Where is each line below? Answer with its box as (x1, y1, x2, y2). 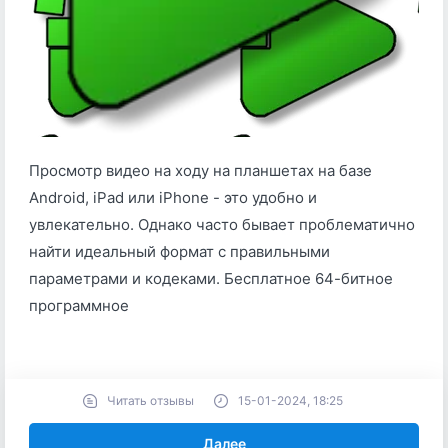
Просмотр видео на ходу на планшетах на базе (29, 161, 372, 180)
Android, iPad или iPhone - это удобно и (29, 188, 317, 207)
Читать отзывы (106, 393, 194, 408)
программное (29, 296, 129, 315)
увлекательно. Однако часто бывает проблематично (29, 215, 415, 234)
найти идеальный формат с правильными (29, 242, 330, 261)
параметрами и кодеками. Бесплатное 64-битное (29, 269, 393, 288)
